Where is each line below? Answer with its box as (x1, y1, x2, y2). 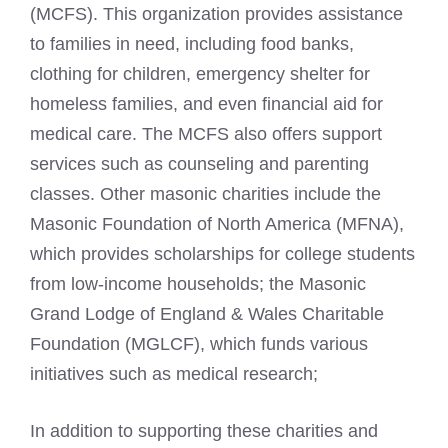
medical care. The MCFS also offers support (30, 123, 382, 144)
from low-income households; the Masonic (30, 273, 366, 294)
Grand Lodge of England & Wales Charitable (30, 303, 384, 324)
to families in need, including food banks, (30, 33, 354, 54)
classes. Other (30, 183, 150, 204)
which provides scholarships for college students (30, 243, 415, 264)
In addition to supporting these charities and (30, 420, 378, 441)
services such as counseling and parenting (30, 153, 369, 174)
